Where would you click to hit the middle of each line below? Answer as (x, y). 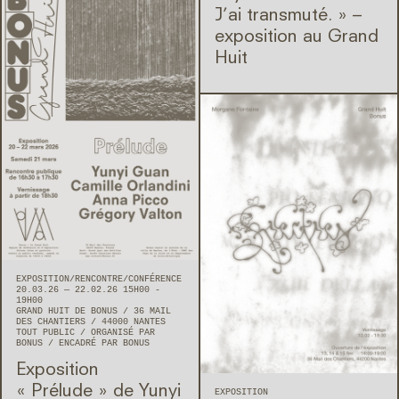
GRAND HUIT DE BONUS (69, 311)
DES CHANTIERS (53, 322)
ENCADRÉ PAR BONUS (104, 343)
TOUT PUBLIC (48, 332)
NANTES (150, 322)
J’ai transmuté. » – (288, 16)
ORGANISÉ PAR (123, 332)
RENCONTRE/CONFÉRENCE (128, 279)
